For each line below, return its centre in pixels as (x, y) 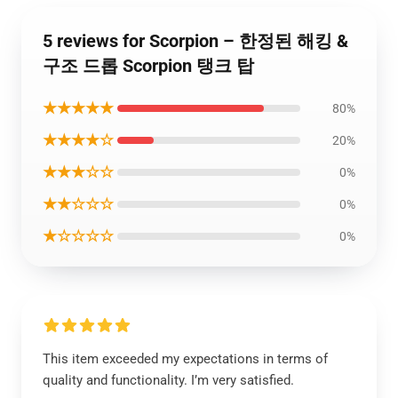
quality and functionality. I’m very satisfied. (168, 380)
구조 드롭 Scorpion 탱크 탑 (148, 66)
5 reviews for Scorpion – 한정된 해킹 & (195, 41)
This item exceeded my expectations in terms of (185, 359)
